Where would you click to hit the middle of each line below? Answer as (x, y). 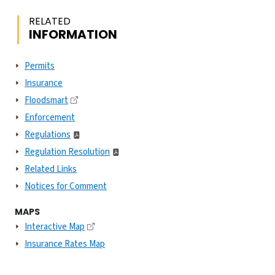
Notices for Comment (66, 186)
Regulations (48, 135)
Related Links (51, 169)
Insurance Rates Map (65, 244)
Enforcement (50, 118)
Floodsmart (46, 100)
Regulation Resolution (67, 152)
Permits (40, 66)
